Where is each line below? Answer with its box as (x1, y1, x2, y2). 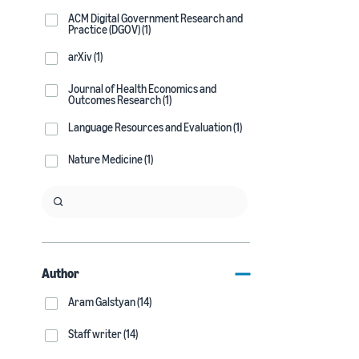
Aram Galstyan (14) (68, 295, 151, 309)
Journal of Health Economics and (68, 82, 216, 95)
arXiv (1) (68, 50, 103, 63)
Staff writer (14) (68, 327, 138, 341)
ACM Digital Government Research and (68, 11, 243, 25)
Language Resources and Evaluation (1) (68, 120, 242, 134)
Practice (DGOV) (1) (68, 22, 151, 36)
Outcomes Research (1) (68, 93, 171, 107)
